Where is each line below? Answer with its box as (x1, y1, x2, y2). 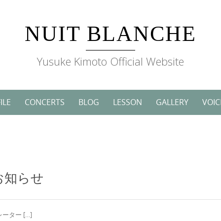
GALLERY (155, 97, 188, 108)
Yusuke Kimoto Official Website (37, 54, 184, 69)
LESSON (112, 97, 142, 108)
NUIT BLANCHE (25, 22, 196, 46)
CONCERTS (24, 97, 65, 108)
